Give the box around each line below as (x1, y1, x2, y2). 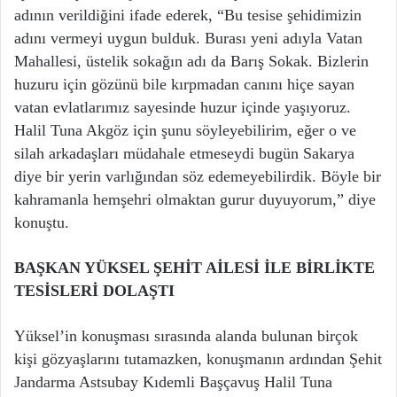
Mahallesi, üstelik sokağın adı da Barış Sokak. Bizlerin (14, 52, 369, 71)
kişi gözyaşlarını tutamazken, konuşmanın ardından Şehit (14, 350, 382, 369)
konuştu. (14, 214, 69, 232)
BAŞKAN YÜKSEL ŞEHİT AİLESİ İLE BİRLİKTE (14, 259, 375, 277)
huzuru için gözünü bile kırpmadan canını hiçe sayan (14, 75, 354, 94)
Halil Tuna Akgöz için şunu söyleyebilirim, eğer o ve (14, 121, 356, 140)
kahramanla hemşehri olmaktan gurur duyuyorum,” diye (14, 191, 376, 209)
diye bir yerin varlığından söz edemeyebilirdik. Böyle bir (14, 167, 381, 186)
